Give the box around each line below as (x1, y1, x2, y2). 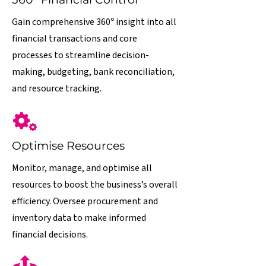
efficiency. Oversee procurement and (12, 195, 158, 208)
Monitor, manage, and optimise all (12, 161, 152, 175)
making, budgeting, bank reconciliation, (12, 65, 175, 78)
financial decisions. (12, 228, 88, 241)
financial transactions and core (12, 32, 137, 45)
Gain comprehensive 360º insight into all (12, 15, 176, 28)
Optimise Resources (12, 139, 125, 153)
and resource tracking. (12, 82, 102, 95)
